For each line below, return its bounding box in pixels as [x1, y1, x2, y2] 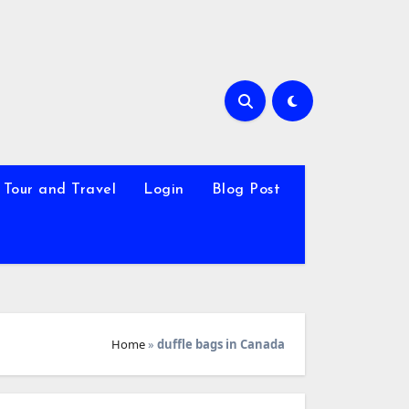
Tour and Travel [3, 183, 117, 197]
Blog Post [211, 183, 281, 197]
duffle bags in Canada [157, 335, 285, 352]
